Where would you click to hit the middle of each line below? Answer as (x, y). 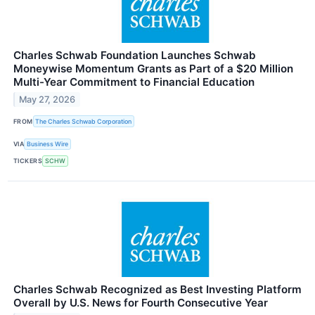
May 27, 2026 (47, 100)
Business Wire (48, 144)
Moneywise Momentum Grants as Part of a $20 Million (153, 69)
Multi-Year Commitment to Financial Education (134, 82)
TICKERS (28, 161)
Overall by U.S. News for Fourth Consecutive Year (141, 302)
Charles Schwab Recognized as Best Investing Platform (157, 289)
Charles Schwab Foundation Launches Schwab (135, 56)
